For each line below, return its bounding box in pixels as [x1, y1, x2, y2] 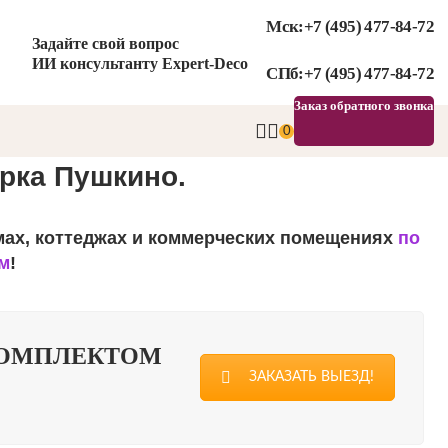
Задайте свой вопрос [31, 34, 179, 52]
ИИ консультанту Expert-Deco [31, 54, 248, 72]
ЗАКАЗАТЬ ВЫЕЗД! [248, 370, 374, 384]
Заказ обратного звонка [294, 98, 434, 113]
